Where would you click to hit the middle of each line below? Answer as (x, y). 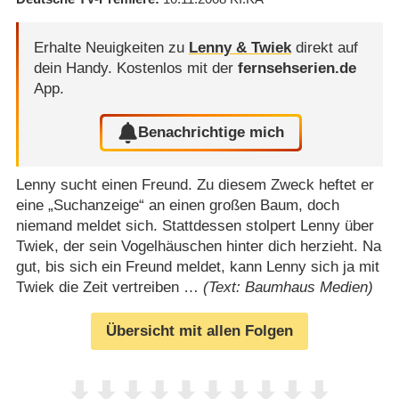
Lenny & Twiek (240, 47)
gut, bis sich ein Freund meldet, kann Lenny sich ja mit (197, 266)
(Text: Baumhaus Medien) (288, 287)
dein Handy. (75, 68)
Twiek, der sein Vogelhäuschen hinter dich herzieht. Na (198, 246)
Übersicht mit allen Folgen (199, 331)
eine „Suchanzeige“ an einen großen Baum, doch (177, 205)
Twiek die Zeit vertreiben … (109, 287)
